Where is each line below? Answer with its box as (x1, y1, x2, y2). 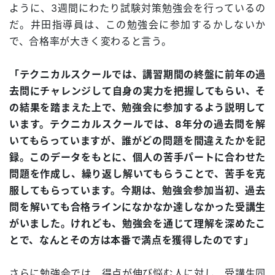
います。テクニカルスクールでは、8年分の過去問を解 (9, 118, 266, 131)
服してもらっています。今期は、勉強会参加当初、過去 (9, 184, 266, 197)
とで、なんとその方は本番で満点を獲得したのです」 (9, 234, 254, 247)
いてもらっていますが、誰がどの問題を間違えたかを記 (9, 134, 266, 147)
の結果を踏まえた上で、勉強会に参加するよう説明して (9, 101, 266, 114)
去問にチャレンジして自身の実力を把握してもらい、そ (9, 85, 266, 98)
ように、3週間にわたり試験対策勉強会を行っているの (9, 2, 266, 15)
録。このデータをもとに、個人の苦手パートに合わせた (9, 151, 266, 164)
